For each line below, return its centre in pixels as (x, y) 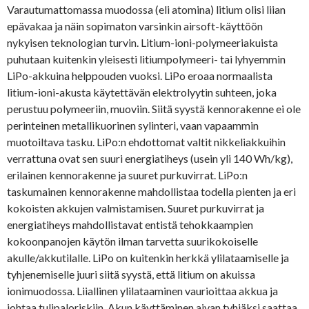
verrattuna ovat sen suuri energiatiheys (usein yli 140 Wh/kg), (150, 159)
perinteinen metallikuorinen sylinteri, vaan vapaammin (133, 126)
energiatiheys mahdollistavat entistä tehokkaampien (130, 225)
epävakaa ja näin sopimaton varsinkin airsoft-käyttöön (135, 26)
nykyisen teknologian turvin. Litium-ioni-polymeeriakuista (142, 43)
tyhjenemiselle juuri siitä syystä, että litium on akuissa (131, 275)
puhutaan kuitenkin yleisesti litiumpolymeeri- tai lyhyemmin (146, 59)
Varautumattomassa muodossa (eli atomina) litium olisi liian (146, 10)
